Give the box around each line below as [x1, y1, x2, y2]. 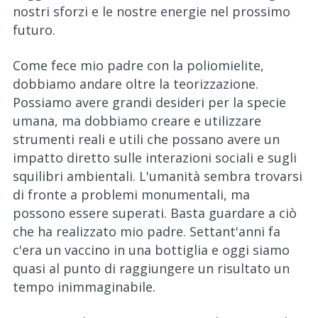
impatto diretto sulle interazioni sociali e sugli [13, 149, 297, 166]
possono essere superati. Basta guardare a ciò [13, 204, 297, 221]
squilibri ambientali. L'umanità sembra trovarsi [13, 168, 302, 185]
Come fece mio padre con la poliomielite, [13, 57, 264, 74]
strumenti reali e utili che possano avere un [13, 131, 280, 148]
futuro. [13, 21, 55, 38]
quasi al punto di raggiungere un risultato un [13, 260, 290, 277]
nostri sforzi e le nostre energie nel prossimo [13, 3, 290, 20]
